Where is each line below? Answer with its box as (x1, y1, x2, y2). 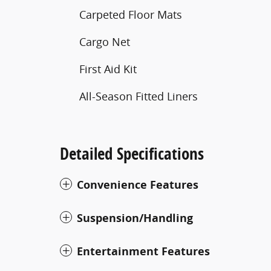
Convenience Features (77, 177, 198, 192)
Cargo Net (79, 34, 130, 49)
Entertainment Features (77, 243, 210, 259)
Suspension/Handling (77, 210, 193, 226)
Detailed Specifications (60, 142, 204, 165)
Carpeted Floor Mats (79, 7, 182, 22)
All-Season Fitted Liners (79, 88, 198, 103)
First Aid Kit (79, 61, 137, 76)
